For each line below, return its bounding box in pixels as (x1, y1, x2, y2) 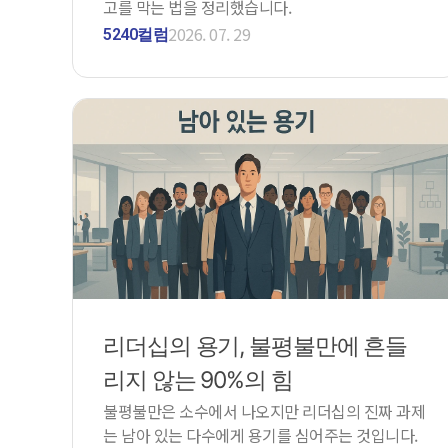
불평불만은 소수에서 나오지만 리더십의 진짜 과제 (103, 398, 425, 423)
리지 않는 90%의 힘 (103, 365, 293, 394)
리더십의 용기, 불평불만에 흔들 (103, 331, 408, 360)
